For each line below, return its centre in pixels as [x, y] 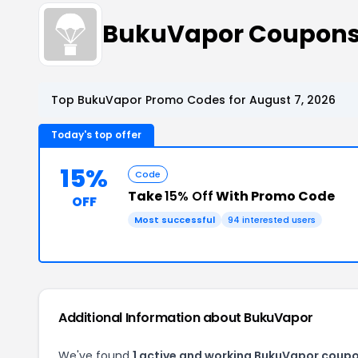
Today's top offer [96, 135]
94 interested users [272, 220]
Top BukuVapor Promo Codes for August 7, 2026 [193, 100]
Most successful [175, 220]
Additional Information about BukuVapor [186, 318]
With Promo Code [274, 196]
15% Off [189, 196]
